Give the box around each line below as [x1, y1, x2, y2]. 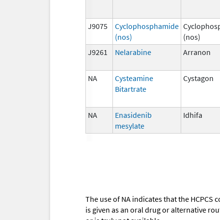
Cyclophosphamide [115, 21, 179, 31]
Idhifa [183, 110, 202, 120]
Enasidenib [115, 110, 152, 120]
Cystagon [183, 73, 214, 83]
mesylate [115, 120, 144, 131]
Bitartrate [115, 83, 146, 94]
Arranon [183, 47, 211, 57]
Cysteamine [115, 73, 153, 83]
